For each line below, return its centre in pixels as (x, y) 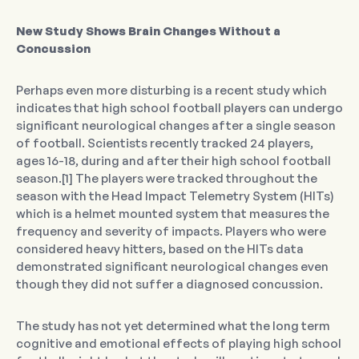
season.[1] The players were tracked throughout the (167, 179)
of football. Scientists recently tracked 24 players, (165, 143)
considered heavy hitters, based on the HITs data (160, 249)
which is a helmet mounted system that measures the (173, 214)
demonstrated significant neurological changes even (172, 267)
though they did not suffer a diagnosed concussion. (169, 284)
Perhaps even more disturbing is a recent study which (171, 91)
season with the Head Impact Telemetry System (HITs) (175, 196)
